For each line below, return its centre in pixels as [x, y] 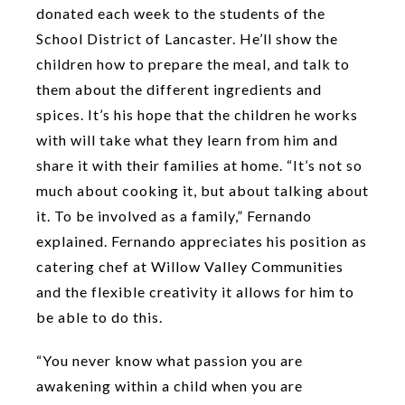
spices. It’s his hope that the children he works [197, 115]
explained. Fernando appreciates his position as [202, 241]
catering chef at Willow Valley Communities [190, 267]
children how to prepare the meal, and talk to [193, 64]
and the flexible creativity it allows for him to [195, 292]
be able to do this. [99, 317]
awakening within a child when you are [170, 386]
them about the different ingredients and [179, 89]
